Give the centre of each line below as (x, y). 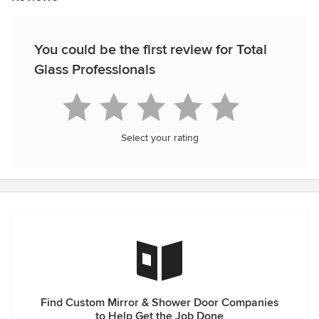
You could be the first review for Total (151, 50)
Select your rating (159, 138)
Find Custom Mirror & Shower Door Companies (159, 303)
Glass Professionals (95, 70)
